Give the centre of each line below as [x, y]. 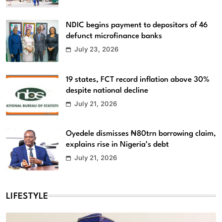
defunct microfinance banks [114, 36]
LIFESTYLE [27, 197]
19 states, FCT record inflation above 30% [138, 80]
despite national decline [107, 90]
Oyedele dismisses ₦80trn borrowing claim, [141, 134]
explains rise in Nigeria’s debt [117, 145]
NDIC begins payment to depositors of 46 [137, 25]
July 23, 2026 [97, 49]
